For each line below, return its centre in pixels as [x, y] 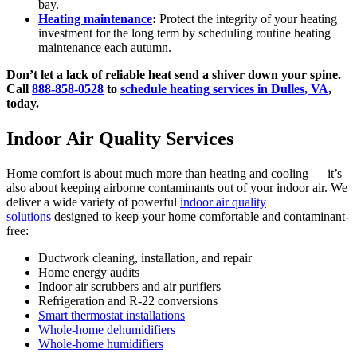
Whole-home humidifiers [101, 343]
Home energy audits [89, 272]
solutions [29, 216]
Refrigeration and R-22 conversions [128, 300]
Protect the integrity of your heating [247, 18]
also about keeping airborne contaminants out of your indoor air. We [177, 187]
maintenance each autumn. [105, 47]
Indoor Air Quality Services [120, 138]
